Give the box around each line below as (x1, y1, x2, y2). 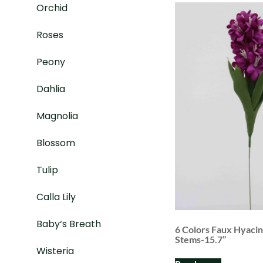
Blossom (36, 136, 75, 150)
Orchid (36, 1, 68, 15)
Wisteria (36, 244, 74, 258)
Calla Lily (36, 190, 76, 204)
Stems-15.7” (175, 234, 226, 245)
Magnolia (36, 109, 78, 123)
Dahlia (36, 82, 65, 96)
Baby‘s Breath (36, 217, 101, 231)
